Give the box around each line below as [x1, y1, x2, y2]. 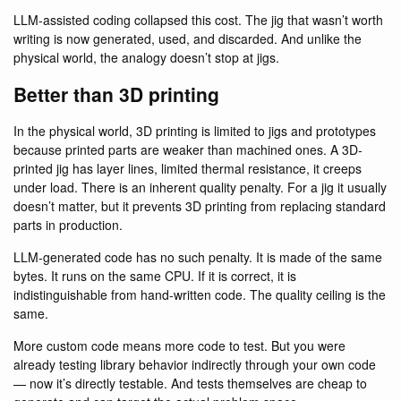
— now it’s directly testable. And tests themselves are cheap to [13, 374, 367, 392]
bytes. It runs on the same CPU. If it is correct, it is [13, 267, 296, 285]
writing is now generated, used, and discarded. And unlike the [13, 30, 362, 47]
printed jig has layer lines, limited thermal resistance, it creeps [13, 159, 362, 177]
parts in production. [13, 216, 123, 234]
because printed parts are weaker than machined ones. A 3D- [13, 141, 363, 158]
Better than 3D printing [13, 81, 219, 107]
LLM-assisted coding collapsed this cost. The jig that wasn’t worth [13, 11, 383, 29]
